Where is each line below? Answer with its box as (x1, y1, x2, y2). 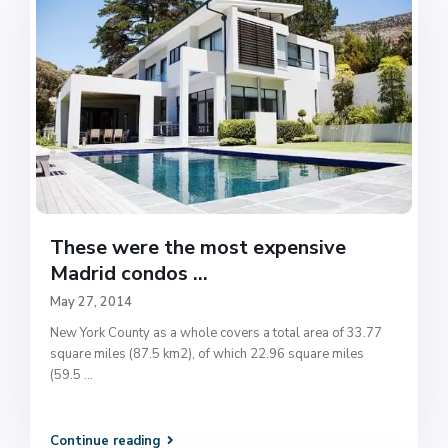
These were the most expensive (50, 233, 347, 261)
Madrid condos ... (50, 259, 209, 287)
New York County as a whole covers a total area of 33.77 (50, 323, 383, 342)
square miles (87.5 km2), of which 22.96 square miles (50, 344, 365, 363)
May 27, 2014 (50, 292, 133, 311)
